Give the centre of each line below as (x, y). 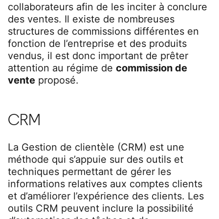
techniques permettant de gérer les (89, 171)
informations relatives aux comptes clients (105, 184)
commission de (152, 68)
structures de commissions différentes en (103, 31)
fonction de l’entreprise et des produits (97, 43)
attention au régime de (62, 68)
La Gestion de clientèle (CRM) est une (96, 147)
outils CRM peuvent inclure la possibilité (101, 208)
